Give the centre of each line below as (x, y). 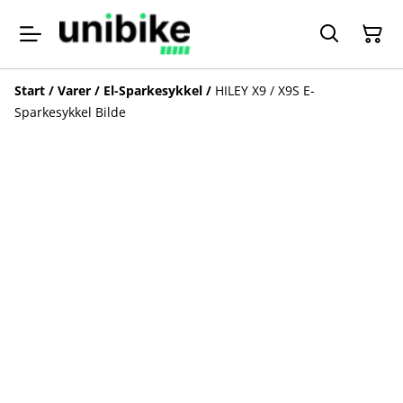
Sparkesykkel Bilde (70, 112)
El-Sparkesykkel (153, 90)
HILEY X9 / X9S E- (265, 90)
